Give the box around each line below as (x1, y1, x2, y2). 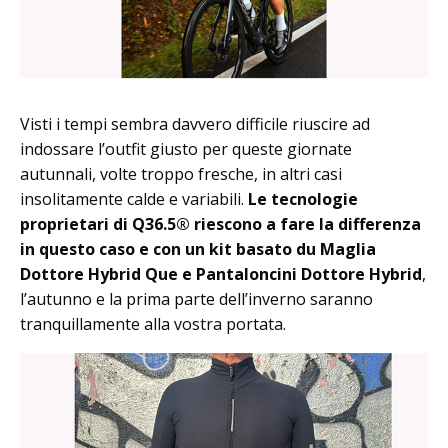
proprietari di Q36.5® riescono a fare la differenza (20, 212, 421, 235)
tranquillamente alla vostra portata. (20, 312, 286, 335)
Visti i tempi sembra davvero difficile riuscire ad (20, 112, 370, 135)
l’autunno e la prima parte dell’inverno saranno (20, 287, 373, 310)
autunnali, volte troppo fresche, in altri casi (20, 162, 342, 185)
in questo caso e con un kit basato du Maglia (20, 237, 376, 260)
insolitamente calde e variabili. (20, 187, 248, 210)
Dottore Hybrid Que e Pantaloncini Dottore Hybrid (20, 262, 422, 285)
